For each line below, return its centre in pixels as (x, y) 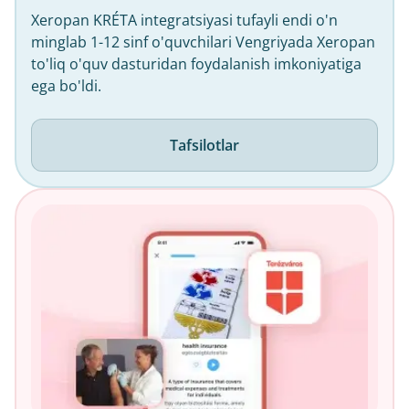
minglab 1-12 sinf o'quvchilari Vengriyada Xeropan (203, 42)
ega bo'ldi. (66, 85)
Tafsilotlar (204, 145)
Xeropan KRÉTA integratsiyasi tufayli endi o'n (184, 20)
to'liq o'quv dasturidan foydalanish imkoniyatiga (196, 63)
